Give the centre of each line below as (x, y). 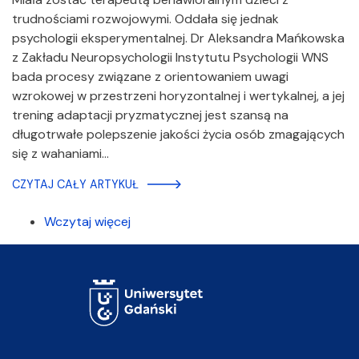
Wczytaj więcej (87, 221)
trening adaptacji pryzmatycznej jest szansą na (150, 115)
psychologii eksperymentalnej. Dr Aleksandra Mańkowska (178, 38)
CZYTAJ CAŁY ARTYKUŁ (75, 184)
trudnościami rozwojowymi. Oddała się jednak (145, 18)
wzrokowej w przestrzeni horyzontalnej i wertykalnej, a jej (178, 95)
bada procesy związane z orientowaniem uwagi (150, 76)
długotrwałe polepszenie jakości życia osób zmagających (178, 134)
